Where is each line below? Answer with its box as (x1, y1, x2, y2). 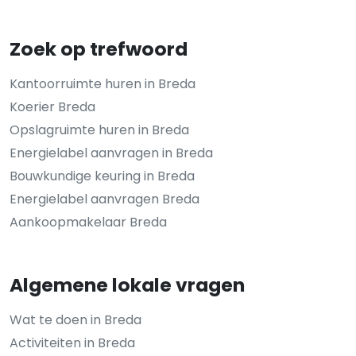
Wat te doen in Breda (10, 310, 141, 329)
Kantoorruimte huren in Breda (10, 74, 195, 93)
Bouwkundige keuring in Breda (10, 166, 195, 185)
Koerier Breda (10, 97, 95, 116)
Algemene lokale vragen (10, 271, 245, 298)
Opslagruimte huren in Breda (10, 120, 189, 139)
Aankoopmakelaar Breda (10, 212, 167, 231)
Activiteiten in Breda (10, 333, 135, 352)
